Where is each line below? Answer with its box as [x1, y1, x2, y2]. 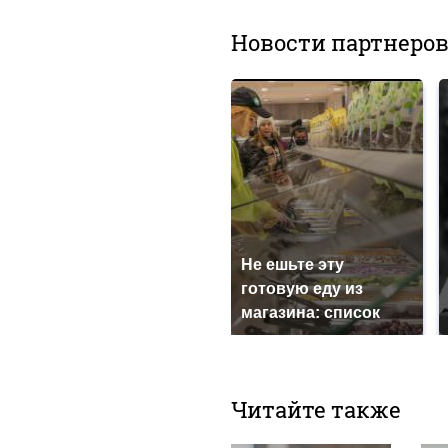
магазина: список [240, 304, 380, 321]
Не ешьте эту [240, 256, 344, 273]
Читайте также [230, 395, 401, 424]
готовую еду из [240, 280, 363, 297]
